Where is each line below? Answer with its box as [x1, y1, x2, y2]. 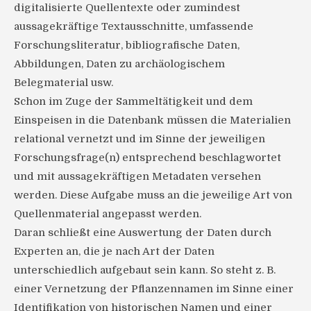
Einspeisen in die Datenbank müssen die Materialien [14, 114, 291, 127]
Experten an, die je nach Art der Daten [14, 245, 215, 258]
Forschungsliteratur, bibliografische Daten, [14, 39, 239, 52]
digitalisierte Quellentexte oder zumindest [14, 1, 240, 15]
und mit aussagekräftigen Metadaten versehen [14, 170, 261, 183]
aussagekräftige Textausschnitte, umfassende [14, 20, 253, 33]
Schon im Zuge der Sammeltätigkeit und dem [14, 95, 253, 108]
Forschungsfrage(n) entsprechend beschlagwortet [14, 151, 281, 165]
